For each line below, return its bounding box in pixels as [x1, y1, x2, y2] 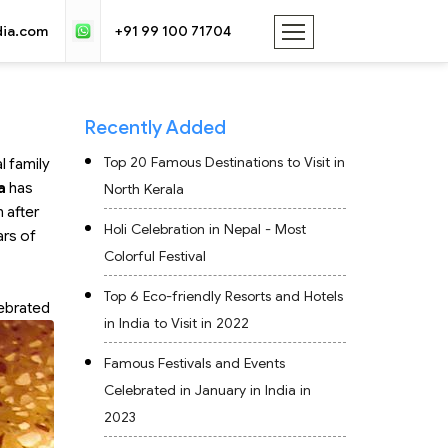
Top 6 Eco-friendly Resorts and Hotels [103, 287, 343, 305]
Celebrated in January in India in [103, 381, 311, 399]
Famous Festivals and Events [103, 354, 285, 372]
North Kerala [103, 180, 184, 198]
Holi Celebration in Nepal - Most [103, 220, 306, 238]
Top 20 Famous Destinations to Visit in [103, 153, 345, 171]
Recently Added [83, 116, 226, 139]
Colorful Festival [103, 247, 206, 265]
